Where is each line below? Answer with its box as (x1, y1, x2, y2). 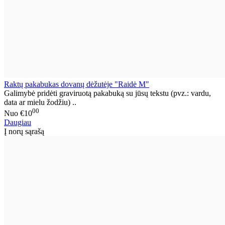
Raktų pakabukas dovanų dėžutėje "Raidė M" (4, 79, 149, 88)
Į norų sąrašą (4, 127, 44, 136)
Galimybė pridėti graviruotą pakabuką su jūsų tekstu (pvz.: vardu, (4, 88, 211, 97)
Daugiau (4, 118, 31, 127)
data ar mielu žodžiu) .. (4, 97, 76, 106)
